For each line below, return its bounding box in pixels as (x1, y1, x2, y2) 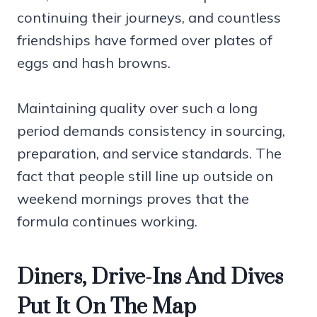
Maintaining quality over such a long (17, 99, 258, 117)
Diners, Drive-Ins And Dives (17, 264, 283, 292)
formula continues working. (17, 212, 197, 231)
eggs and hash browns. (17, 54, 171, 72)
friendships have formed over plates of (17, 31, 272, 50)
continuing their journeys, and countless (17, 8, 281, 27)
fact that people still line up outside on (17, 167, 273, 185)
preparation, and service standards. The (17, 144, 282, 163)
